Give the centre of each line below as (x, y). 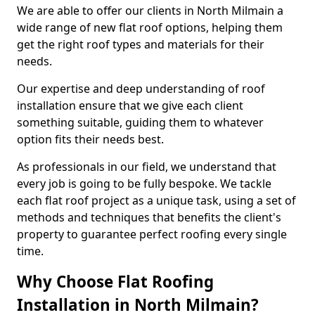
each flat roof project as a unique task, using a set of (156, 200)
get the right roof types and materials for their (141, 44)
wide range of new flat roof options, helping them (150, 27)
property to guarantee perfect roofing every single (152, 234)
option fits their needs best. (90, 139)
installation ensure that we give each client (130, 105)
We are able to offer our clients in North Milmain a (150, 11)
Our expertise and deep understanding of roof (141, 89)
